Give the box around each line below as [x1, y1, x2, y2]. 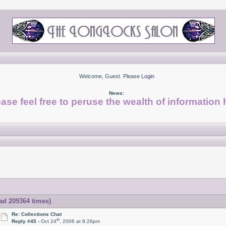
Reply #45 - [12, 218, 41, 224]
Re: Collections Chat [12, 211, 62, 217]
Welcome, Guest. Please [79, 73, 141, 79]
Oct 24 [41, 218, 57, 224]
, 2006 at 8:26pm [60, 218, 100, 224]
